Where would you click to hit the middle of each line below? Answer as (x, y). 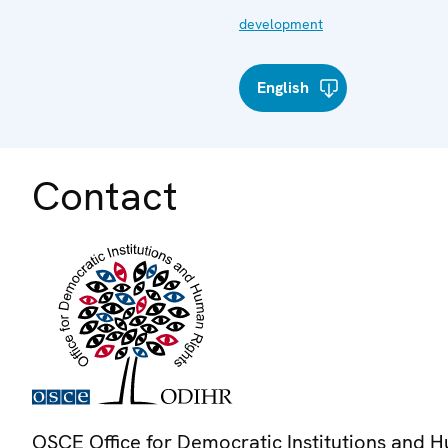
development (281, 23)
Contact (105, 195)
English (283, 87)
